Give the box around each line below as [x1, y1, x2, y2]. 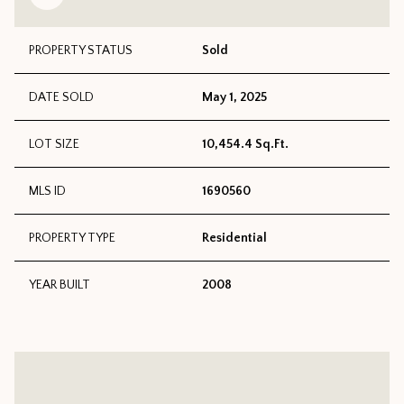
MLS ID [29, 184, 66, 199]
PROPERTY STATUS [29, 43, 133, 59]
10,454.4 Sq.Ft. [202, 137, 289, 152]
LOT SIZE [29, 137, 79, 152]
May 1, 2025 [202, 90, 267, 106]
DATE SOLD [29, 90, 94, 106]
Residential [202, 231, 267, 246]
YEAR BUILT [29, 278, 90, 293]
